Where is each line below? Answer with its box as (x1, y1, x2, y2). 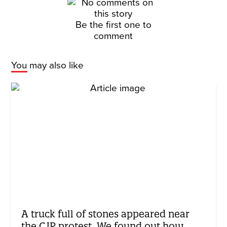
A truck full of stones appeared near (21, 207, 190, 220)
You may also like (11, 60, 84, 71)
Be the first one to (75, 19, 152, 30)
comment (94, 30, 133, 42)
